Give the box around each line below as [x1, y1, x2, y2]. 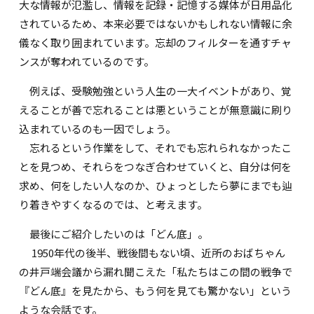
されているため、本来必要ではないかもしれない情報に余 [19, 16, 293, 32]
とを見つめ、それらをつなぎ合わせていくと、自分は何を [19, 159, 292, 175]
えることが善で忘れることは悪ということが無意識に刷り [19, 102, 293, 118]
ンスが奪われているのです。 [19, 54, 155, 69]
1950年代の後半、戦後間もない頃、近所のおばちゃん [19, 245, 286, 261]
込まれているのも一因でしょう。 [19, 121, 177, 137]
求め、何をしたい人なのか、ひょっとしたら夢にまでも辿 [19, 178, 293, 193]
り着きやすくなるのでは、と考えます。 [19, 197, 208, 212]
